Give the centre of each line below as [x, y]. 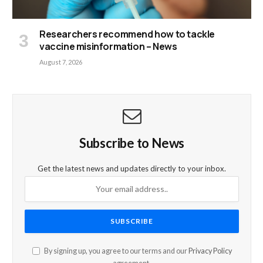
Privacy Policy [210, 251]
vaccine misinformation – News [108, 46]
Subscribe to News [132, 143]
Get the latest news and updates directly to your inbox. [132, 168]
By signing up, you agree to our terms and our [115, 251]
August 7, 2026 [61, 62]
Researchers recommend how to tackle [127, 34]
